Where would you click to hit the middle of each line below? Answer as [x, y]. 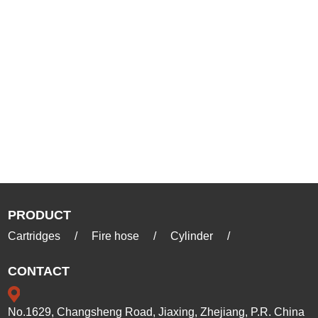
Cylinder [192, 236]
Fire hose [116, 236]
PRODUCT [40, 215]
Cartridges [34, 236]
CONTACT [39, 271]
